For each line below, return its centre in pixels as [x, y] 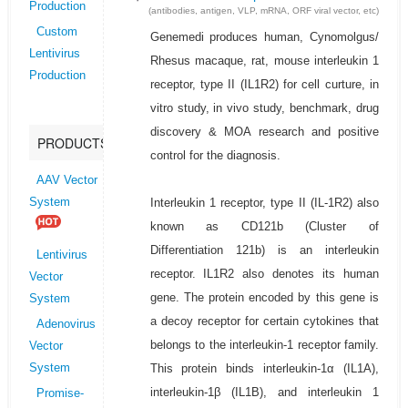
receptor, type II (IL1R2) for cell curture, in [265, 85]
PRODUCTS [72, 143]
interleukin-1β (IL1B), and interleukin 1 [265, 393]
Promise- [60, 394]
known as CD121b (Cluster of [265, 227]
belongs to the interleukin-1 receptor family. [265, 345]
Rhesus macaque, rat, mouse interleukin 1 [265, 61]
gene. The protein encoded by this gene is [265, 298]
